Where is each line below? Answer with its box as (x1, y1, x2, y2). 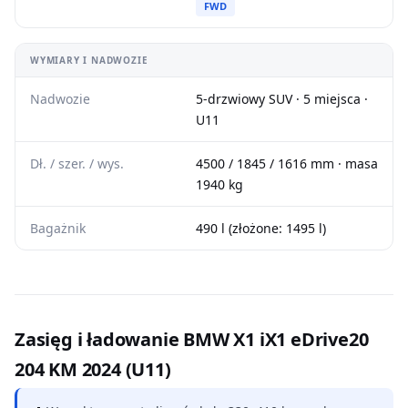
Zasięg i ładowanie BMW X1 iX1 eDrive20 (15, 327, 369, 352)
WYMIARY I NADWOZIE (30, 54, 148, 66)
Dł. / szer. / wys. (30, 155, 124, 172)
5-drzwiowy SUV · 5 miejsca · (196, 90, 368, 107)
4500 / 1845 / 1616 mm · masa (196, 155, 378, 172)
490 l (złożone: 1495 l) (196, 219, 326, 237)
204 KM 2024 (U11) (15, 357, 171, 382)
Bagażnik (30, 219, 86, 237)
